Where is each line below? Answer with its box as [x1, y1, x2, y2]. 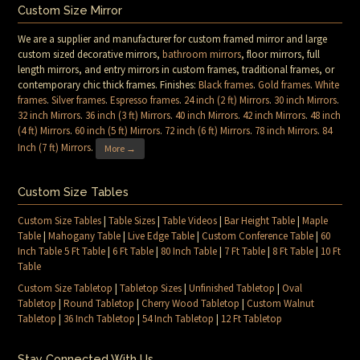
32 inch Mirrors [18, 108, 81, 123]
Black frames [198, 78, 254, 92]
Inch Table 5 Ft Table [18, 244, 106, 259]
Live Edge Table [128, 229, 195, 243]
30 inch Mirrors [274, 93, 337, 108]
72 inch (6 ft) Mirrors [165, 124, 251, 138]
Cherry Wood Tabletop [141, 297, 240, 311]
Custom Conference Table [202, 229, 314, 243]
